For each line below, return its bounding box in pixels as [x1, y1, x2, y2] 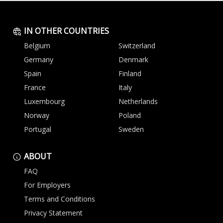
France [24, 83, 46, 92]
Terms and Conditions [24, 194, 95, 204]
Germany [24, 55, 53, 64]
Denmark [118, 55, 148, 64]
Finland [118, 69, 141, 78]
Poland [118, 111, 141, 120]
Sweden [118, 124, 144, 134]
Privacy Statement [24, 208, 83, 218]
